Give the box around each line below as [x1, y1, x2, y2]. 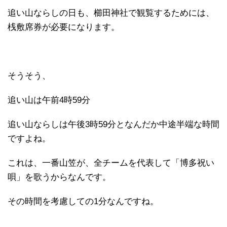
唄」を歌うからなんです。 [8, 172, 111, 182]
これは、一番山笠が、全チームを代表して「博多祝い [8, 158, 214, 168]
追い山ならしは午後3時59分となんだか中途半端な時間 [8, 120, 219, 130]
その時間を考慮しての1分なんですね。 [8, 197, 159, 207]
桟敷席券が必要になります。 [8, 22, 120, 32]
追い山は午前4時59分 [8, 95, 90, 105]
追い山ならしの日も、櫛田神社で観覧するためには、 [8, 8, 214, 18]
